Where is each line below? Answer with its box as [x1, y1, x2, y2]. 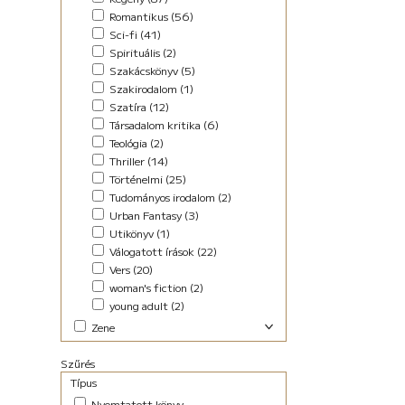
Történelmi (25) [107, 171, 187, 187]
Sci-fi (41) [107, 26, 162, 42]
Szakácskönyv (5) [107, 62, 196, 79]
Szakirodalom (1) [107, 80, 194, 97]
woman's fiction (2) [107, 279, 204, 296]
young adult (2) [107, 297, 185, 314]
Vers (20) [107, 261, 154, 278]
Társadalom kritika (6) [107, 117, 220, 133]
